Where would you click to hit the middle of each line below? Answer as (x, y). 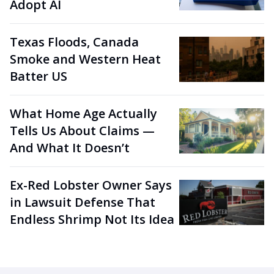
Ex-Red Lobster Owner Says (91, 185)
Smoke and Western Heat (85, 59)
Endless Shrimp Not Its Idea (92, 220)
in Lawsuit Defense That (83, 202)
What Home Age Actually (83, 114)
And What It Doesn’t (70, 148)
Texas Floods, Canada (74, 42)
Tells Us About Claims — (82, 131)
